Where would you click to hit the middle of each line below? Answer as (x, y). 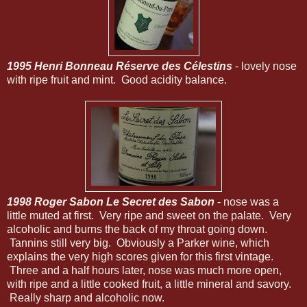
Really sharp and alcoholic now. (86, 297)
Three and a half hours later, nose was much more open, (144, 270)
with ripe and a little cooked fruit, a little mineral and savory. (149, 284)
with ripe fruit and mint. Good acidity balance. (117, 79)
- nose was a (247, 201)
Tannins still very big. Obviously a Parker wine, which (138, 243)
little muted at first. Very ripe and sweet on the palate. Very (149, 215)
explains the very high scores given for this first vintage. (140, 256)
